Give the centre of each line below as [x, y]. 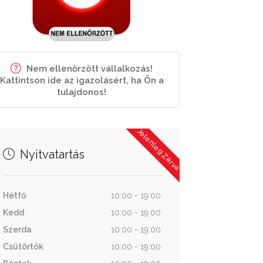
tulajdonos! [82, 92]
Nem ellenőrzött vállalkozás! [90, 69]
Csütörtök [23, 247]
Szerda [17, 230]
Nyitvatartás [50, 154]
